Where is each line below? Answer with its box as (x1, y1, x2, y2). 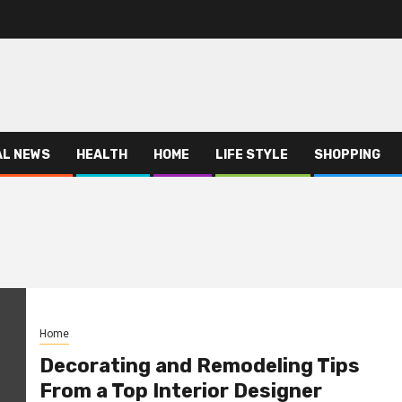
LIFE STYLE (215, 147, 288, 162)
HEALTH (76, 147, 127, 162)
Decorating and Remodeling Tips (39, 353, 360, 378)
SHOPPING (314, 147, 380, 162)
